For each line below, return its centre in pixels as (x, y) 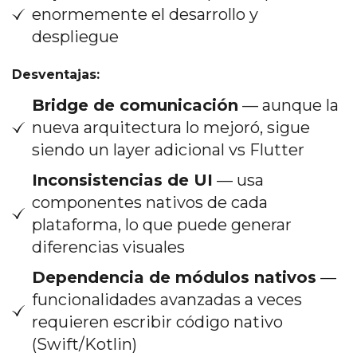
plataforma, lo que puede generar (162, 224)
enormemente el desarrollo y (145, 14)
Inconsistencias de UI (122, 180)
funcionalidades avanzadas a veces (167, 299)
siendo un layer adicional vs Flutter (168, 149)
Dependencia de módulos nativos (174, 277)
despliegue (75, 36)
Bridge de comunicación (135, 105)
